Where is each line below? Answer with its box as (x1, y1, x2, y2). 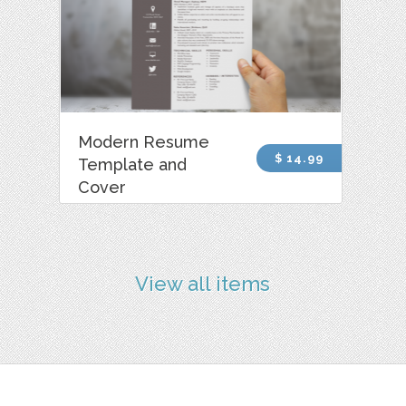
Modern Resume (78, 131, 210, 151)
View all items (135, 272, 271, 296)
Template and (78, 154, 188, 174)
